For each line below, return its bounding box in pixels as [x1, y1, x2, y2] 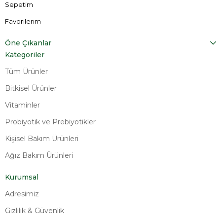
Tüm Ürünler [5, 67, 48, 76]
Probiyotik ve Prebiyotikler [5, 117, 96, 126]
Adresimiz [5, 189, 39, 198]
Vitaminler [5, 100, 40, 110]
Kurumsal [5, 172, 38, 182]
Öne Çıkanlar [5, 38, 51, 47]
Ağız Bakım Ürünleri [5, 150, 73, 160]
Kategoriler [5, 50, 44, 59]
